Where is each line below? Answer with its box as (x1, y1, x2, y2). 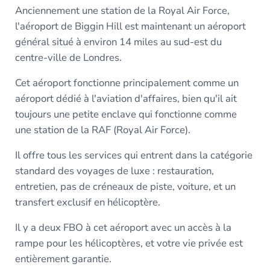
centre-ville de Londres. (14, 51, 124, 65)
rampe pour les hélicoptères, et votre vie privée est (14, 236, 243, 251)
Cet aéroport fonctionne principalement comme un (14, 76, 239, 90)
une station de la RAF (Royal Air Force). (14, 123, 190, 137)
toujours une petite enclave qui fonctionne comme (14, 107, 237, 122)
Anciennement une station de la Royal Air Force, (14, 4, 230, 18)
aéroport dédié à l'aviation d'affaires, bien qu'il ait (14, 92, 237, 106)
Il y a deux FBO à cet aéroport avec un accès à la (14, 221, 231, 235)
